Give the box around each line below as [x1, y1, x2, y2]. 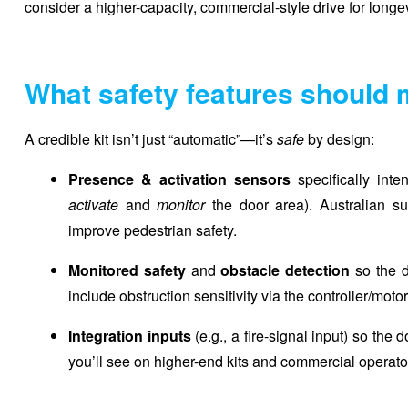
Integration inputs [68, 324, 191, 346]
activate [68, 193, 118, 215]
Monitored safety [68, 259, 186, 280]
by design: [304, 127, 374, 149]
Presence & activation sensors [68, 168, 291, 189]
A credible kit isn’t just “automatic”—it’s [25, 127, 277, 149]
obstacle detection [220, 259, 351, 280]
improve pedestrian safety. [68, 219, 237, 240]
